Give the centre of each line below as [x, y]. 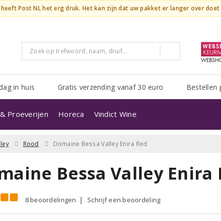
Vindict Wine [115, 114]
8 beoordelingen [51, 200]
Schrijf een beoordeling [124, 200]
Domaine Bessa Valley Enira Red [100, 144]
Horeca [71, 114]
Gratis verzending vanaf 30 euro [110, 87]
